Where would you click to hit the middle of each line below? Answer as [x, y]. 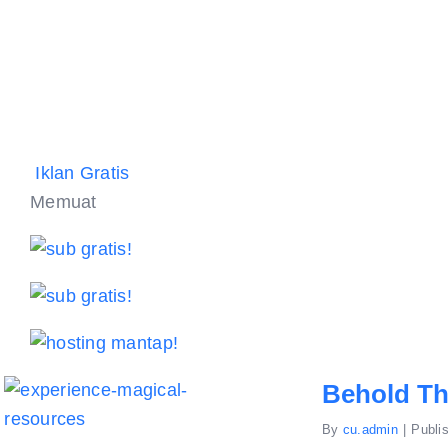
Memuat [63, 202]
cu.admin [370, 429]
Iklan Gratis [82, 173]
